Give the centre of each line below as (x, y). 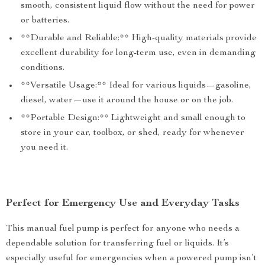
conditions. (43, 68)
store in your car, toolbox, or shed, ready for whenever (132, 133)
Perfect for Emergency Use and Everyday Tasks (123, 203)
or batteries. (45, 21)
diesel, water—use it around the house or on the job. (127, 101)
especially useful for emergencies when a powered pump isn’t (131, 258)
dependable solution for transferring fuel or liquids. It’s (117, 244)
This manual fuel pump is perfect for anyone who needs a (123, 229)
